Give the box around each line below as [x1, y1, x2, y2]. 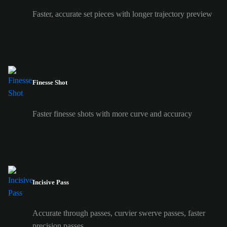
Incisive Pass [32, 178, 69, 186]
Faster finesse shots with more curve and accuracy [32, 109, 192, 118]
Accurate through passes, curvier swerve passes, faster [32, 208, 205, 217]
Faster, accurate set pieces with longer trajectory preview [32, 10, 212, 19]
